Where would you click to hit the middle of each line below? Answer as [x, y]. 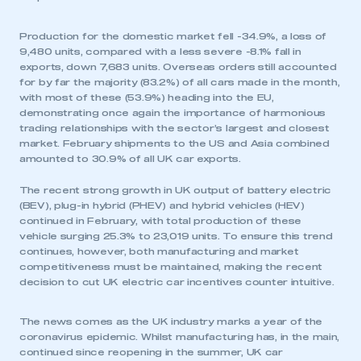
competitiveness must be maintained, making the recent [171, 267]
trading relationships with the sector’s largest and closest [174, 129]
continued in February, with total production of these [161, 221]
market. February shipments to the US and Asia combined [174, 144]
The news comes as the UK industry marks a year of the [171, 322]
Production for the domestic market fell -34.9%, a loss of [173, 37]
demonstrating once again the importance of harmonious [173, 113]
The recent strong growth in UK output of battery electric [176, 191]
